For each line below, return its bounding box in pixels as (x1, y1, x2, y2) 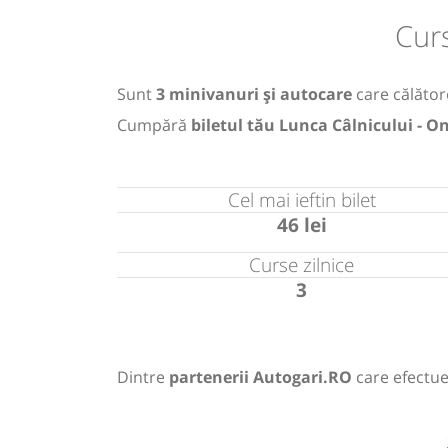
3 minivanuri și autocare (156, 82, 352, 105)
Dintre (117, 365, 169, 388)
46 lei (276, 210, 327, 238)
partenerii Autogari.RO (169, 365, 352, 388)
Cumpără (117, 113, 191, 136)
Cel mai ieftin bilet (227, 185, 376, 213)
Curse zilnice (249, 250, 355, 278)
